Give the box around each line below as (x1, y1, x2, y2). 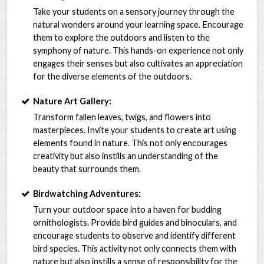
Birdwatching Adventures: (33, 188, 141, 199)
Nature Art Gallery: (33, 95, 112, 106)
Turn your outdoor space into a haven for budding (33, 204, 222, 214)
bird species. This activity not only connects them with (33, 243, 237, 253)
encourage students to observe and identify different (33, 230, 236, 240)
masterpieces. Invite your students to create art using (33, 124, 237, 135)
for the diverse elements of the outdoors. (33, 71, 192, 81)
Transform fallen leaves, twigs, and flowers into (33, 111, 212, 122)
